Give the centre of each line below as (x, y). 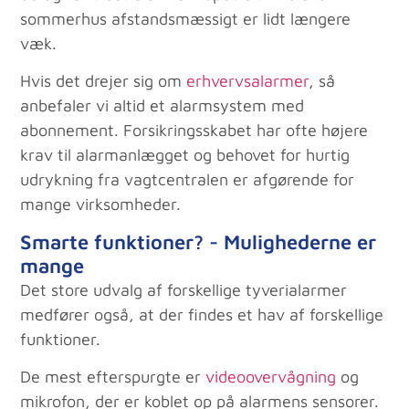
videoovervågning (271, 377)
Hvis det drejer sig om (104, 81)
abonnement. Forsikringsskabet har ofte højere (194, 131)
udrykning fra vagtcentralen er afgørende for (188, 180)
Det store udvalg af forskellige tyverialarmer (184, 289)
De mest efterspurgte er (113, 377)
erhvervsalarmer (248, 81)
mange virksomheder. (101, 204)
